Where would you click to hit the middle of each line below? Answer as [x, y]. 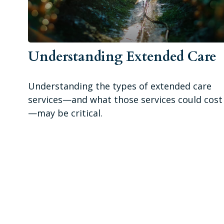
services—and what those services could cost [125, 100]
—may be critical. [65, 113]
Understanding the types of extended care [120, 86]
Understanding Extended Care [122, 57]
